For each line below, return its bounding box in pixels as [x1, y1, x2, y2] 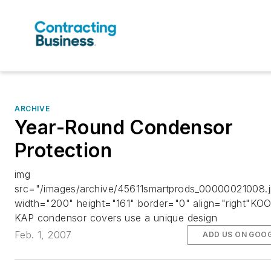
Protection [15, 139, 112, 163]
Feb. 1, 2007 [15, 229, 72, 241]
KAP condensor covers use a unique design [15, 212, 217, 224]
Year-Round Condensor [15, 116, 233, 140]
